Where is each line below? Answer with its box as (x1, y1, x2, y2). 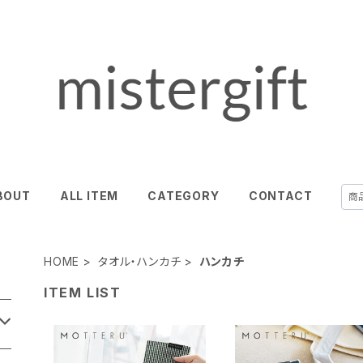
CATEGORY (147, 189, 220, 203)
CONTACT (248, 189, 313, 203)
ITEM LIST (44, 284, 122, 301)
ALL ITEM (59, 189, 119, 203)
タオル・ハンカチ (98, 254, 181, 268)
